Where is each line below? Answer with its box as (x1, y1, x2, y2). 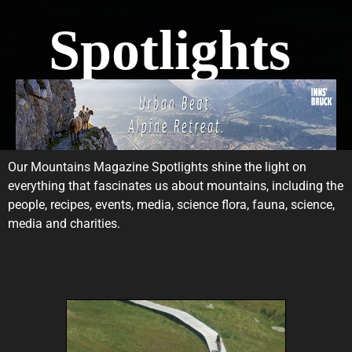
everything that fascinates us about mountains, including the (8, 178, 343, 193)
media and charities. (8, 216, 120, 231)
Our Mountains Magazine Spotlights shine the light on (8, 159, 306, 174)
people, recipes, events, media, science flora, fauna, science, (8, 197, 335, 212)
